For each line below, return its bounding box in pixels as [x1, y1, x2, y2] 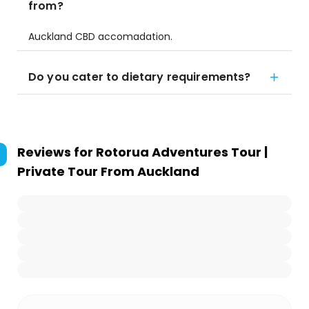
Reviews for [17, 143, 96, 161]
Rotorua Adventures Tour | [96, 143, 268, 161]
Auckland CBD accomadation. [28, 30, 175, 43]
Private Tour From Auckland [17, 163, 199, 180]
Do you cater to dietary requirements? [28, 69, 251, 85]
